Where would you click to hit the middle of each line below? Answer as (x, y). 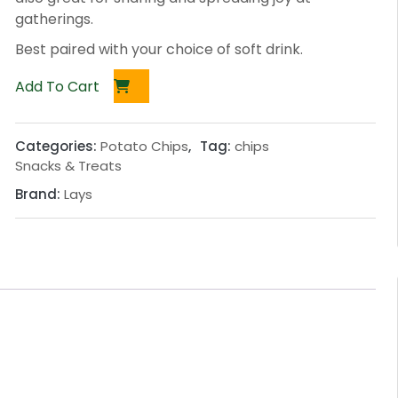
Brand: (39, 195)
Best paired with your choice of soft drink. (159, 50)
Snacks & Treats (68, 166)
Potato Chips (144, 147)
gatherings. (54, 20)
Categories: (57, 147)
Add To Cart (59, 87)
